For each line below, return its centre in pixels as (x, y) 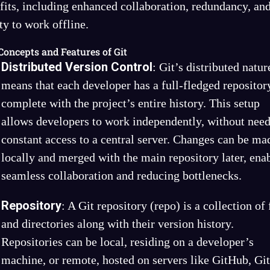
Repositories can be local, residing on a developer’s (127, 242)
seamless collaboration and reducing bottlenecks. (121, 175)
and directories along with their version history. (118, 224)
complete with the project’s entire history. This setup (130, 103)
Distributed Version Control (77, 67)
